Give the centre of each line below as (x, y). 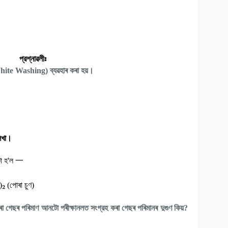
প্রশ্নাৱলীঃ (33, 59)
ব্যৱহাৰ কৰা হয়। (72, 70)
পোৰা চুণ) (22, 185)
